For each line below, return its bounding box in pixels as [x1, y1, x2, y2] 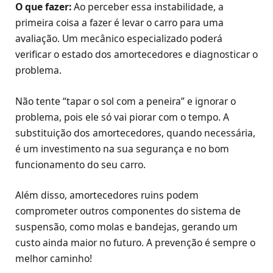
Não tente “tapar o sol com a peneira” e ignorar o [15, 94, 236, 108]
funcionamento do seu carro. [15, 157, 146, 171]
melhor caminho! [15, 251, 92, 265]
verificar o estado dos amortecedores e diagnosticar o [15, 48, 258, 62]
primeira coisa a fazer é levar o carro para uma [15, 16, 224, 30]
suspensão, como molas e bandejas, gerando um [15, 219, 238, 233]
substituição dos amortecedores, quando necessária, [15, 126, 255, 140]
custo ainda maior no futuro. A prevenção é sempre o [15, 235, 255, 249]
